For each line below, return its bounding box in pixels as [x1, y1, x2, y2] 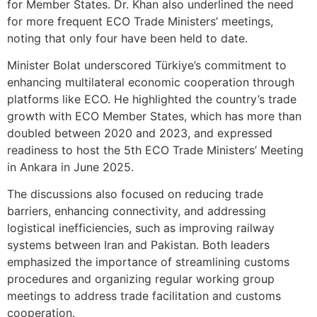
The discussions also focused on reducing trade [7, 187, 263, 202]
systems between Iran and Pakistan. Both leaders [7, 238, 270, 253]
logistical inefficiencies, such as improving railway [7, 221, 275, 236]
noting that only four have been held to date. [7, 30, 248, 45]
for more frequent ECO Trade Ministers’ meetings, [7, 13, 273, 28]
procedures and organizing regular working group [7, 272, 275, 287]
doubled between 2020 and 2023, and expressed [7, 125, 272, 140]
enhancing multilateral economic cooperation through [7, 74, 294, 89]
